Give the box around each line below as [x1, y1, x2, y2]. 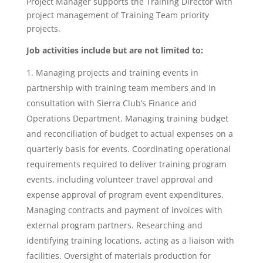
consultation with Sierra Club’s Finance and [26, 97, 197, 109]
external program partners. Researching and [26, 220, 203, 231]
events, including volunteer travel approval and [26, 174, 213, 185]
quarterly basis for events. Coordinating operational [26, 143, 231, 154]
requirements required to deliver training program [26, 159, 227, 170]
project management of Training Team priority [26, 9, 209, 21]
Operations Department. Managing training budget [26, 113, 228, 124]
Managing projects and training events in [35, 67, 198, 78]
